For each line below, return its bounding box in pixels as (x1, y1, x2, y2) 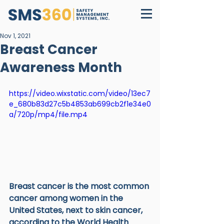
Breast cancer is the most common (9, 180, 151, 192)
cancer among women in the (9, 192, 125, 204)
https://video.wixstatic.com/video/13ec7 (9, 88, 150, 98)
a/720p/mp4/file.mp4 (9, 109, 87, 119)
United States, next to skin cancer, (9, 204, 144, 216)
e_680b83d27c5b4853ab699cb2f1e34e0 (9, 99, 151, 109)
